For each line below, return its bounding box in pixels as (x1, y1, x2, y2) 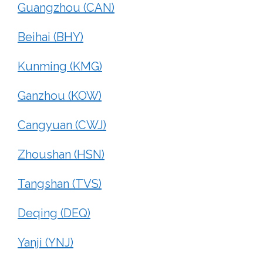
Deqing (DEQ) (18, 205, 90, 220)
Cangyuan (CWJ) (18, 117, 106, 132)
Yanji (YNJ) (18, 235, 73, 249)
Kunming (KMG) (18, 59, 102, 73)
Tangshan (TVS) (18, 176, 102, 191)
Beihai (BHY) (18, 29, 83, 44)
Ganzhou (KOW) (18, 88, 102, 103)
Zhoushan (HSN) (18, 147, 104, 161)
